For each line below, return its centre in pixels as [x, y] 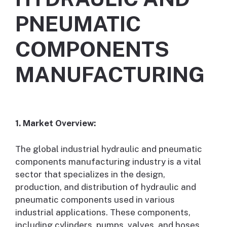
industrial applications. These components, [103, 212]
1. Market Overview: [55, 123]
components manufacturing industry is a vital [108, 161]
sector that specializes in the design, [90, 174]
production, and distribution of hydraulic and [106, 187]
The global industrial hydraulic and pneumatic [109, 149]
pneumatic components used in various [95, 199]
